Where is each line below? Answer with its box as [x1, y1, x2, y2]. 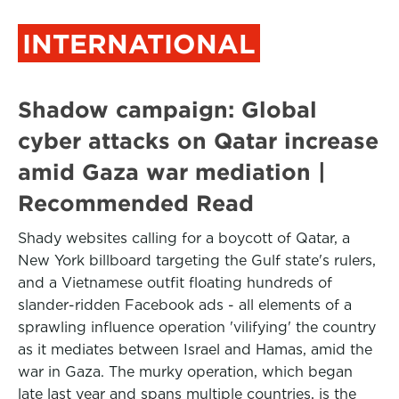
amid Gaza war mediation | [18, 159, 326, 184]
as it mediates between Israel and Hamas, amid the [18, 341, 372, 358]
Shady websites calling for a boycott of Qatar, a [18, 230, 350, 247]
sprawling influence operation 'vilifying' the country [18, 319, 376, 336]
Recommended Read [18, 191, 254, 216]
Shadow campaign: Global [18, 97, 317, 122]
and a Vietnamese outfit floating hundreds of [18, 274, 332, 291]
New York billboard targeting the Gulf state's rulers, [18, 252, 376, 269]
